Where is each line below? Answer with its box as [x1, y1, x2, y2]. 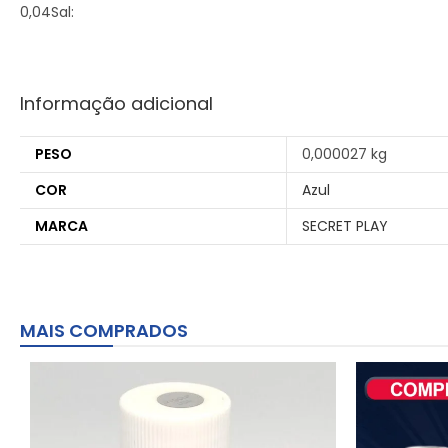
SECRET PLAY [302, 216, 388, 237]
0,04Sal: [20, 2, 74, 23]
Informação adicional [20, 91, 213, 117]
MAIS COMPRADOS [20, 317, 188, 343]
